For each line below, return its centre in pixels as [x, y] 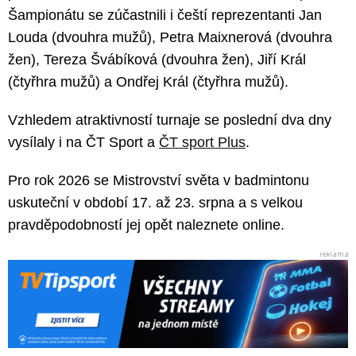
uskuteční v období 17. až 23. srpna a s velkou [155, 203]
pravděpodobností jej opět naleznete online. [146, 225]
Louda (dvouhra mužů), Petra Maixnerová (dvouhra [170, 38]
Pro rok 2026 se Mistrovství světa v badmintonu [159, 181]
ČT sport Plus [202, 143]
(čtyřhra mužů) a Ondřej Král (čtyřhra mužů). [148, 82]
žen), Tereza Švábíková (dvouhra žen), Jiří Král [157, 60]
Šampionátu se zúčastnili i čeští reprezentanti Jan [165, 15]
